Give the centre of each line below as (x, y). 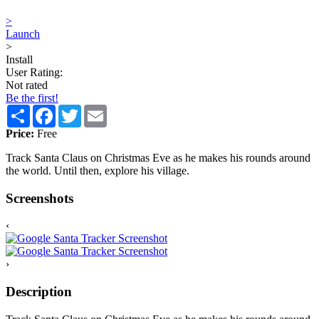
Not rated (27, 85)
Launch (23, 33)
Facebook (78, 110)
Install (19, 59)
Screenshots (40, 198)
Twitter (97, 110)
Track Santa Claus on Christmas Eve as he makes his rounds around (158, 157)
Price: (20, 133)
